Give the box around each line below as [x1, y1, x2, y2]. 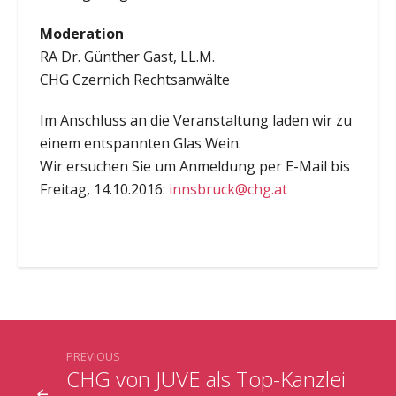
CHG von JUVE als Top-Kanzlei [66, 363, 346, 393]
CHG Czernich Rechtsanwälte [39, 69, 230, 89]
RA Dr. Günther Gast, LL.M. [39, 46, 215, 66]
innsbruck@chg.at [168, 179, 287, 199]
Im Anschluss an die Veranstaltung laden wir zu [39, 110, 352, 130]
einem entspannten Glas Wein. [39, 133, 241, 153]
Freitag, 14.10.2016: [39, 179, 169, 199]
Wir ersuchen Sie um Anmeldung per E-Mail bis [39, 156, 350, 176]
